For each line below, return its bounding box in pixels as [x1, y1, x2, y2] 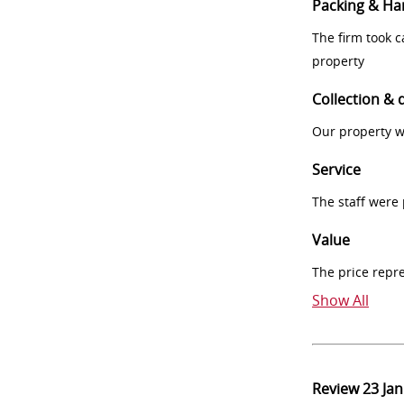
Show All [312, 290, 369, 310]
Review [312, 379, 363, 399]
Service [312, 160, 361, 179]
